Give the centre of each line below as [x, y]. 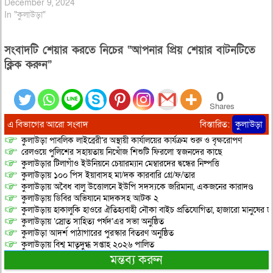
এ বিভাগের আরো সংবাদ [48, 125]
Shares [222, 107]
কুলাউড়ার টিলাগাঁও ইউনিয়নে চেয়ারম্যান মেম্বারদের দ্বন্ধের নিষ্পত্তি [120, 164]
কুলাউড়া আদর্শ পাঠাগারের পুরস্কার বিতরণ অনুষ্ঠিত [97, 233]
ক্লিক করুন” [28, 65]
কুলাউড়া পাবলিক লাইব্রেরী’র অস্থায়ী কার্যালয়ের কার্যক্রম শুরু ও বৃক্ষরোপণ [131, 141]
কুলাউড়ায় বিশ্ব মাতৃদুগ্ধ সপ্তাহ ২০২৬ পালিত [87, 245]
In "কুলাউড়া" [25, 15]
